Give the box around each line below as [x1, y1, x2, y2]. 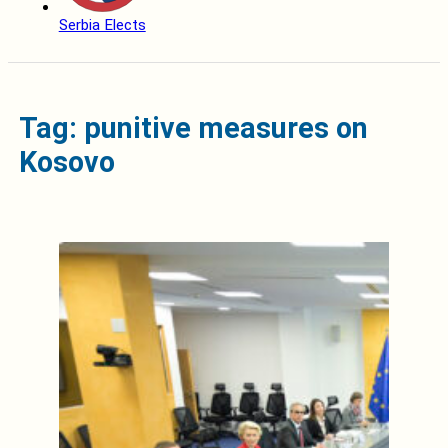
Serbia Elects [58, 16, 146, 35]
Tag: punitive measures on [18, 110, 368, 145]
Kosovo [18, 144, 115, 179]
